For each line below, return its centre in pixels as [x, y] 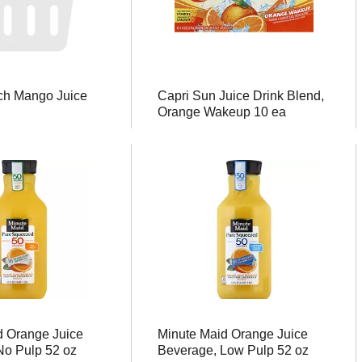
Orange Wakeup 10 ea [221, 112]
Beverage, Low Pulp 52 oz [233, 350]
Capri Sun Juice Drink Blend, [240, 96]
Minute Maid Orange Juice [232, 334]
